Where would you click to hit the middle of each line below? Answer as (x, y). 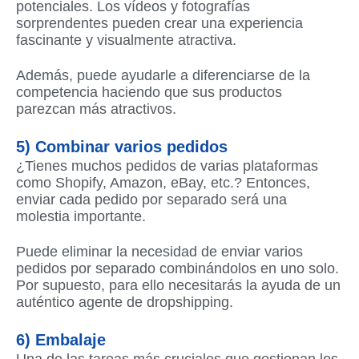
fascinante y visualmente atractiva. (126, 40)
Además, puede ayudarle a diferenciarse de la (163, 75)
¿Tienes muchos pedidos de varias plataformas (167, 166)
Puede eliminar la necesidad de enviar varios (159, 251)
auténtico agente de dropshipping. (125, 302)
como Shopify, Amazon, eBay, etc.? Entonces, (163, 183)
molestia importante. (81, 217)
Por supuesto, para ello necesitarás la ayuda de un (178, 285)
